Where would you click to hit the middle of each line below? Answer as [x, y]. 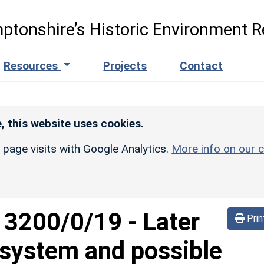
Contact [202, 65]
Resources [32, 65]
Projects [125, 65]
